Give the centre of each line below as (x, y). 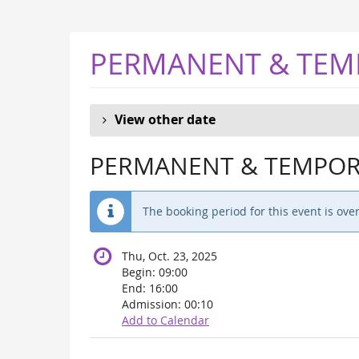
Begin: (140, 272)
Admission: (153, 305)
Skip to (29, 14)
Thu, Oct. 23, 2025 (169, 256)
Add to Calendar (165, 321)
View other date (165, 120)
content (32, 46)
